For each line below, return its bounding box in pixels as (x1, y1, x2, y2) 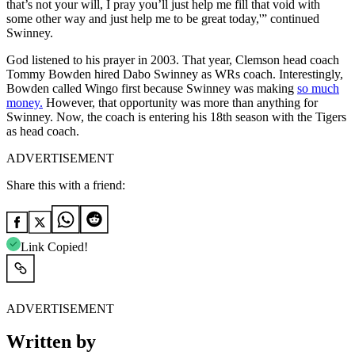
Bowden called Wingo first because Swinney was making (6, 81, 297, 95)
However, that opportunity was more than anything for (43, 95, 318, 109)
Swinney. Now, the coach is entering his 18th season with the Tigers (6, 109, 346, 124)
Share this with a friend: (6, 177, 125, 192)
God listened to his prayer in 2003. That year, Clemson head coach (6, 52, 339, 67)
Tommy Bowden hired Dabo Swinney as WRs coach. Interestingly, (6, 67, 343, 81)
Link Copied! (21, 239, 88, 254)
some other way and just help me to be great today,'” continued (6, 11, 319, 25)
